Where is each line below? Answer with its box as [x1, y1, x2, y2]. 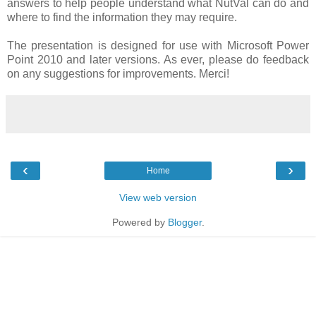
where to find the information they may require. [7, 11, 237, 23]
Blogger [167, 216, 202, 228]
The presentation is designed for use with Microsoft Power [7, 39, 309, 51]
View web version [119, 191, 197, 203]
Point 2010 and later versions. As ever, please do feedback [7, 53, 309, 66]
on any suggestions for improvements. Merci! [7, 67, 229, 80]
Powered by [111, 216, 168, 228]
